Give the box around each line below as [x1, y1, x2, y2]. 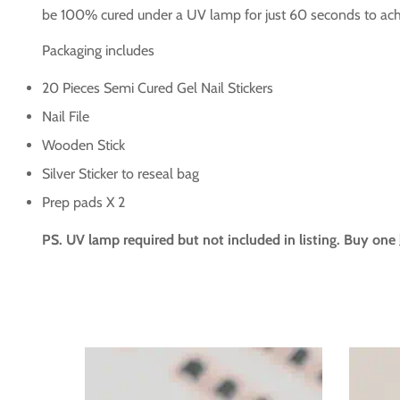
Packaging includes [42, 42, 154, 60]
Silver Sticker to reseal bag [42, 165, 199, 183]
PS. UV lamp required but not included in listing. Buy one [42, 231, 396, 249]
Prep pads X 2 [42, 194, 125, 212]
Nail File [42, 108, 89, 126]
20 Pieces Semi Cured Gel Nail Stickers [42, 79, 273, 97]
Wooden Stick [42, 137, 125, 154]
